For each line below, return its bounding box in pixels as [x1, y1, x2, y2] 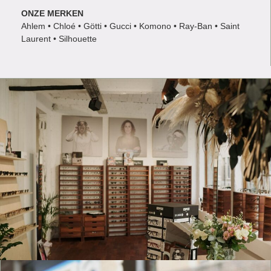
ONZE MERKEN [21, 8, 83, 19]
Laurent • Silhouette [21, 34, 97, 44]
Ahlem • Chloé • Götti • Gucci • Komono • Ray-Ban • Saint [21, 21, 240, 31]
